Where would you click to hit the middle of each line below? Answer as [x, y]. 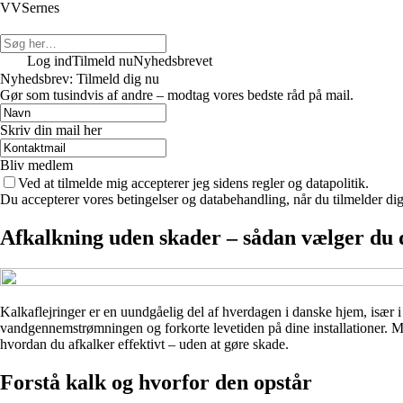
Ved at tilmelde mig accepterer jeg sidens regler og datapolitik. [193, 183]
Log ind [49, 61]
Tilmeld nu [103, 61]
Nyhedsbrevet [173, 61]
